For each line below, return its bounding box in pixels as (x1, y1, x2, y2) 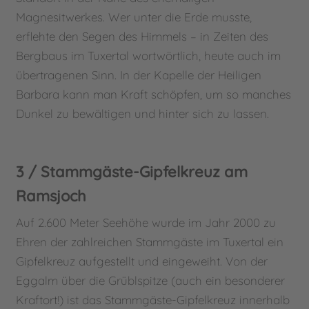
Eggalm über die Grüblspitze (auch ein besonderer (16, 272, 286, 288)
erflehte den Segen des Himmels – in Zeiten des (16, 28, 269, 43)
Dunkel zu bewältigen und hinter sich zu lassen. (16, 106, 270, 121)
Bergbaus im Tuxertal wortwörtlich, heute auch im (16, 48, 281, 63)
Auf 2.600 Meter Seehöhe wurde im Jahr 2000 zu (16, 215, 277, 230)
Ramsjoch (16, 186, 87, 206)
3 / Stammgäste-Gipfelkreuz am (16, 161, 248, 181)
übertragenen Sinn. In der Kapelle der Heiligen (16, 67, 262, 82)
